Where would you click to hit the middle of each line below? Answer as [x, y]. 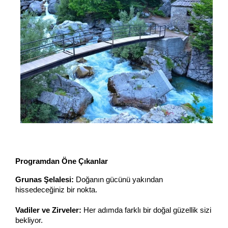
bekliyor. [29, 220]
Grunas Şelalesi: [45, 179]
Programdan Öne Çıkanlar [62, 161]
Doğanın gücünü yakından [118, 179]
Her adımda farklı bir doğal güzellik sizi [146, 210]
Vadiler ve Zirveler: [48, 210]
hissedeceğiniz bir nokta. [56, 190]
